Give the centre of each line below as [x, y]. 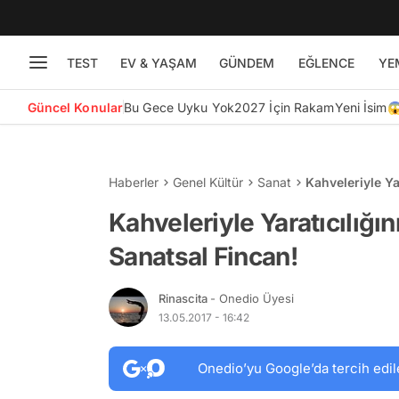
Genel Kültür [208, 182]
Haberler [134, 182]
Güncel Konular [75, 107]
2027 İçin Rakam [284, 107]
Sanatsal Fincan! [203, 256]
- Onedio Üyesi [252, 298]
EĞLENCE [326, 62]
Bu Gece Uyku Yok [179, 107]
